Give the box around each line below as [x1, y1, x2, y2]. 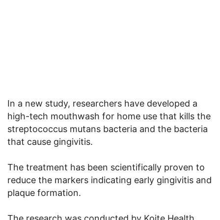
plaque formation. [7, 188, 81, 198]
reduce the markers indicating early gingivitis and [7, 175, 212, 186]
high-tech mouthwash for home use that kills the [7, 111, 211, 122]
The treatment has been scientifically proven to [7, 162, 205, 173]
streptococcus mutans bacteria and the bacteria [7, 124, 208, 135]
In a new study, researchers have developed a [7, 98, 197, 109]
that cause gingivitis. [7, 137, 93, 147]
